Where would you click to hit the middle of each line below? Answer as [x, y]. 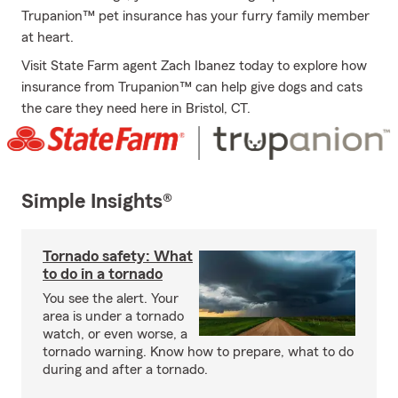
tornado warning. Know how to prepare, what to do [198, 352]
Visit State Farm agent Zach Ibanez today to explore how [194, 66]
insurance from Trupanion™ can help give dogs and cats [192, 87]
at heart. [48, 37]
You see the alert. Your [111, 299]
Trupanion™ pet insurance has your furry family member [195, 16]
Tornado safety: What [118, 256]
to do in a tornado [103, 274]
